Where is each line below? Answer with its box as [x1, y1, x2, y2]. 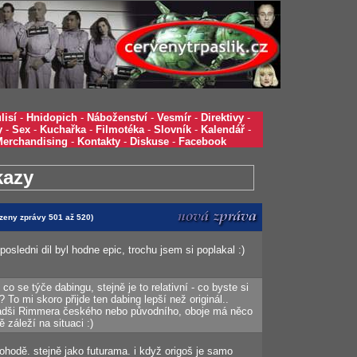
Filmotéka [96, 124, 144, 135]
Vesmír [157, 112, 191, 124]
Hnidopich [26, 112, 77, 124]
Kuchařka [40, 124, 86, 135]
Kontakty [77, 135, 120, 147]
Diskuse [130, 135, 169, 147]
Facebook [178, 135, 226, 147]
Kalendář [201, 124, 245, 135]
